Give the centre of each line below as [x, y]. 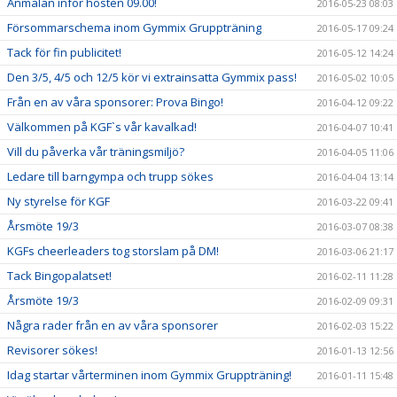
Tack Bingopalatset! [59, 276]
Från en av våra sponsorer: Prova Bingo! [115, 102]
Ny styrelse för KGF [58, 201]
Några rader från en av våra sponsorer [113, 325]
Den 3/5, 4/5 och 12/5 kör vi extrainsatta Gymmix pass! [152, 77]
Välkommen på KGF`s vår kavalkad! [102, 127]
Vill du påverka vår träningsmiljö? [96, 152]
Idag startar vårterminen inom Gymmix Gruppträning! [149, 375]
